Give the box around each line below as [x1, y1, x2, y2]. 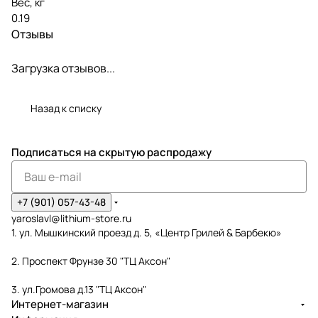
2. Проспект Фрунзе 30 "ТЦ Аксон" [11, 254, 170, 268]
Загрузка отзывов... [11, 60, 115, 76]
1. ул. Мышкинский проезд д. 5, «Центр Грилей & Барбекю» [11, 226, 282, 239]
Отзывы [11, 26, 53, 42]
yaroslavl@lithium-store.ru [11, 212, 131, 225]
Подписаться [11, 145, 84, 160]
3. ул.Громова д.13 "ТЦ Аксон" [11, 283, 146, 296]
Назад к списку [31, 101, 102, 115]
